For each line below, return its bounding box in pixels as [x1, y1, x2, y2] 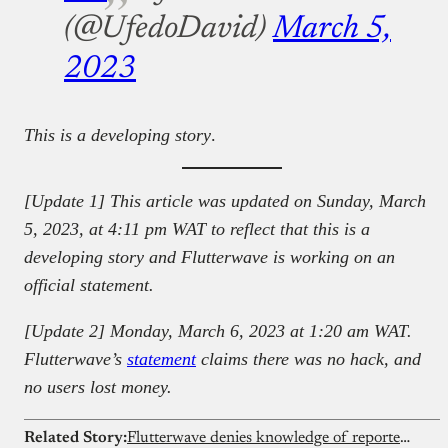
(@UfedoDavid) [64, 13, 273, 46]
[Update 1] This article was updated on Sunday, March [24, 191, 426, 212]
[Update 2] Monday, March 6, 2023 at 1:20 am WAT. [24, 321, 412, 342]
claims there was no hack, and [196, 349, 421, 370]
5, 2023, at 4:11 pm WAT [24, 219, 206, 240]
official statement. [24, 275, 154, 296]
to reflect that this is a [211, 219, 370, 240]
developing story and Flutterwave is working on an [24, 247, 395, 268]
